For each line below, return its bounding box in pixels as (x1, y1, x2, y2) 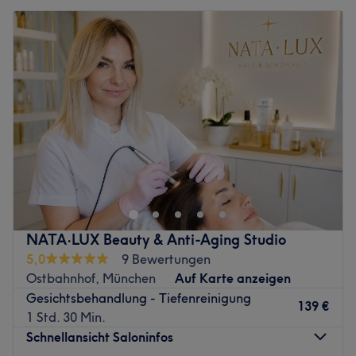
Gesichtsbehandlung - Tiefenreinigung (26, 289, 251, 306)
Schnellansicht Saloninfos (26, 328, 173, 345)
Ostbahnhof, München (26, 269, 156, 286)
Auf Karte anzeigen (175, 269, 291, 286)
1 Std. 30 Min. (26, 308, 106, 325)
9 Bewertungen (122, 250, 211, 267)
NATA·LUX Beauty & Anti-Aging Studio (26, 230, 286, 249)
